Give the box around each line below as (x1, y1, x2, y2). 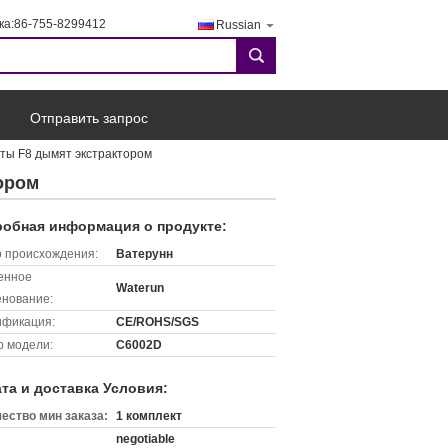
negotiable (116, 432, 175, 446)
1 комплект (116, 409, 182, 423)
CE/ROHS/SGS (116, 315, 199, 329)
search (242, 55, 281, 71)
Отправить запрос (30, 110, 148, 126)
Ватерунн (116, 247, 173, 261)
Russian (216, 18, 261, 32)
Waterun (116, 281, 164, 295)
